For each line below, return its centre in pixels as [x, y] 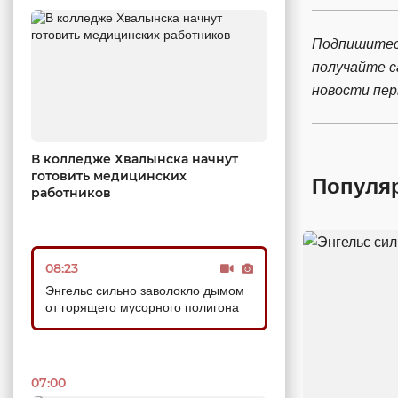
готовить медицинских [109, 176]
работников [71, 193]
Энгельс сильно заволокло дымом [145, 291]
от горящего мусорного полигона [142, 308]
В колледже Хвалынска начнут [135, 159]
